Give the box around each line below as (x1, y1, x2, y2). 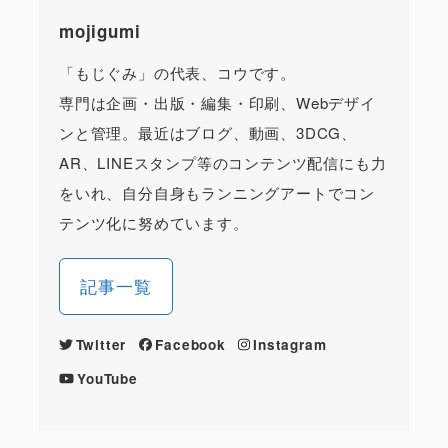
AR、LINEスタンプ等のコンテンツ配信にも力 (58, 151, 387, 173)
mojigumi (58, 18, 141, 43)
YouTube (77, 368, 138, 388)
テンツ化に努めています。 (58, 211, 249, 233)
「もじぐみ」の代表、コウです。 (58, 61, 296, 83)
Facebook (155, 334, 226, 354)
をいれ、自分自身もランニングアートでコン (58, 181, 375, 203)
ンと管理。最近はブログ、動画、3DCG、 (58, 121, 357, 143)
